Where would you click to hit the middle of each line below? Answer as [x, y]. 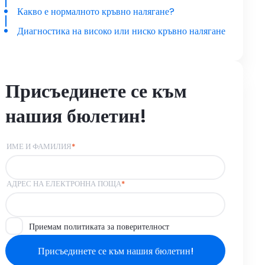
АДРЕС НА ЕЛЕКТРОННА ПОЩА [64, 184]
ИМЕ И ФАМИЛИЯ [39, 147]
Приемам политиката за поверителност [99, 226]
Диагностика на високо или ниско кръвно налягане [121, 31]
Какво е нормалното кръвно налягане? [96, 12]
